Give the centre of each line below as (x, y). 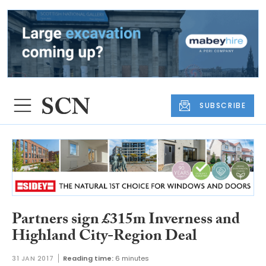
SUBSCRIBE (223, 105)
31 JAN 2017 (33, 259)
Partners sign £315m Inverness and (126, 221)
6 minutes (132, 259)
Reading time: (88, 259)
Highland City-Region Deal (104, 237)
